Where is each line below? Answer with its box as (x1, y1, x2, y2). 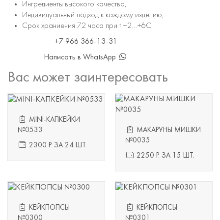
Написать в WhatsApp (44, 54, 118, 61)
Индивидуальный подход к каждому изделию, (22, 11, 164, 19)
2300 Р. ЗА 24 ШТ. (27, 141, 87, 149)
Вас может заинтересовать (7, 71, 168, 85)
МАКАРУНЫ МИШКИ (134, 127, 201, 134)
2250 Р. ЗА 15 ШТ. (134, 152, 194, 160)
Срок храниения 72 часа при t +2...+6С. (22, 22, 153, 30)
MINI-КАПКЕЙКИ (27, 116, 80, 124)
